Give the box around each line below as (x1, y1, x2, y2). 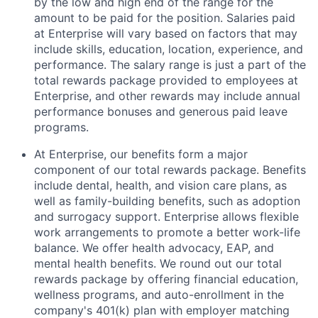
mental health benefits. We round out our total (34, 256, 282, 270)
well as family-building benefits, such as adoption (34, 194, 300, 208)
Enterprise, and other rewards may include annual (34, 89, 300, 103)
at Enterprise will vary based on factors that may (34, 26, 297, 40)
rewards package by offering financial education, (34, 272, 298, 286)
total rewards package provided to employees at (34, 73, 298, 87)
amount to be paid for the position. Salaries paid (34, 11, 295, 25)
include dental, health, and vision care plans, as (34, 178, 287, 192)
